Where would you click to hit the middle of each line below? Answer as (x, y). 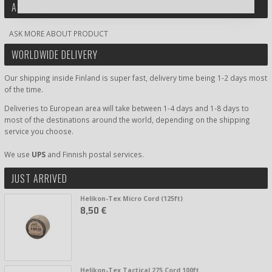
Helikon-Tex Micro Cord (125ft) (131, 199)
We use (18, 155)
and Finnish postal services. (96, 155)
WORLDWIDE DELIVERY (55, 54)
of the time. (24, 90)
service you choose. (39, 131)
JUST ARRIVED (39, 178)
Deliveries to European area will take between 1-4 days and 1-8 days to (127, 108)
